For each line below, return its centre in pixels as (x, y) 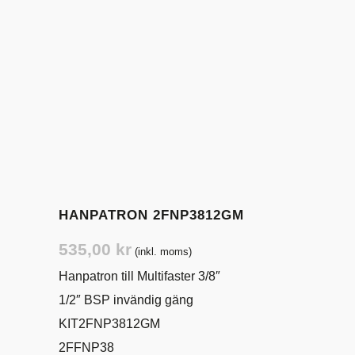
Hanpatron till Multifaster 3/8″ (139, 276)
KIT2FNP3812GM (109, 324)
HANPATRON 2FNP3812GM (151, 215)
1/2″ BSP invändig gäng (126, 300)
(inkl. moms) (163, 252)
